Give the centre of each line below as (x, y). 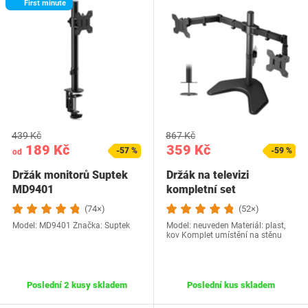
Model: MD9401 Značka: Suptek (71, 225)
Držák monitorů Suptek (70, 175)
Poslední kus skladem (231, 285)
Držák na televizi (208, 175)
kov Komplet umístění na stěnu (224, 235)
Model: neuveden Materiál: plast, (226, 225)
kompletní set (201, 189)
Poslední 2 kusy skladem (77, 285)
